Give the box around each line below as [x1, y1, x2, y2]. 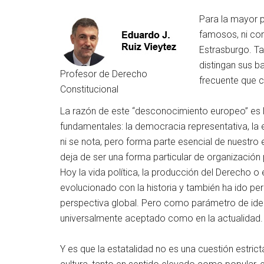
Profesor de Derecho [60, 68, 147, 80]
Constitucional [60, 84, 118, 95]
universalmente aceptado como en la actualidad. [60, 213, 263, 224]
